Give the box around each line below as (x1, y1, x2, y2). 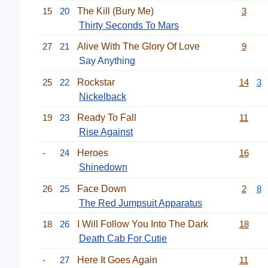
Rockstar (77, 77, 115, 87)
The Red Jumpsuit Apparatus (79, 197, 202, 208)
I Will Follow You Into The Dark (77, 219, 208, 230)
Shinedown (79, 162, 127, 173)
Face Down (77, 183, 126, 194)
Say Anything (79, 56, 135, 66)
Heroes (77, 148, 108, 159)
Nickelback (79, 91, 126, 102)
